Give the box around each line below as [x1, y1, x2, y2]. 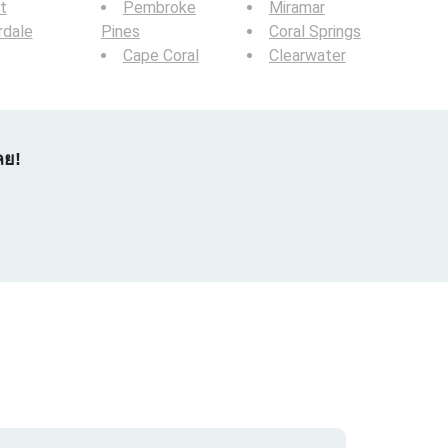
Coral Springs [268, 22, 361, 41]
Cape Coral [122, 46, 199, 65]
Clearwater [268, 46, 346, 65]
